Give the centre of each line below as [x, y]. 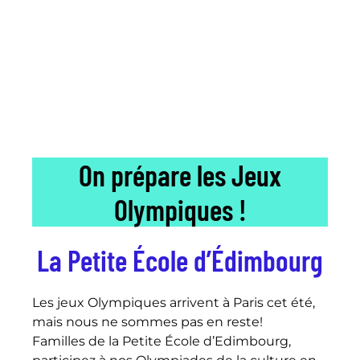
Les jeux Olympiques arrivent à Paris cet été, [174, 302]
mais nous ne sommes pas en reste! [147, 321]
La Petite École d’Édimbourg [180, 260]
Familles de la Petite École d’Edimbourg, [162, 341]
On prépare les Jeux [180, 174]
